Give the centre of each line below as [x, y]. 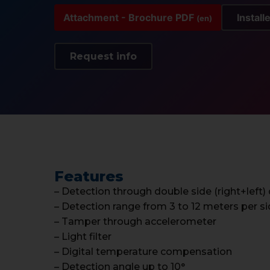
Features [89, 176]
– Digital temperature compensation [143, 251]
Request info [103, 56]
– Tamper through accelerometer [135, 221]
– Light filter [83, 236]
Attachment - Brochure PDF [130, 17]
